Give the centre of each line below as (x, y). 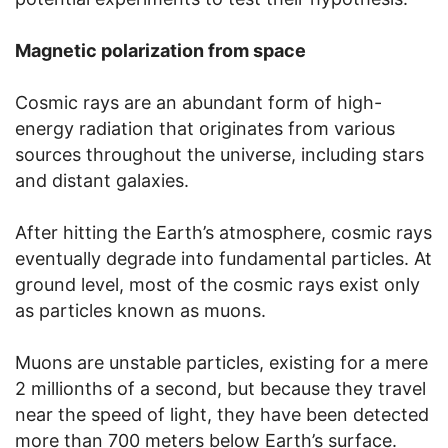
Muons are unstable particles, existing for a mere (221, 363)
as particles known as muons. (140, 311)
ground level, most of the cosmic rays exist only (217, 285)
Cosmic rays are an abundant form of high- (198, 103)
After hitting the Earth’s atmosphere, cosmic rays (223, 233)
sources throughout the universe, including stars (219, 155)
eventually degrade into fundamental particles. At (223, 259)
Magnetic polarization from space (160, 51)
